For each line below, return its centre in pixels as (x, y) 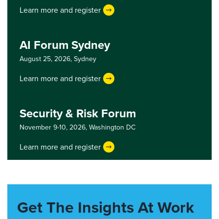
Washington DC (112, 127)
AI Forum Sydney (65, 45)
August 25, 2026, (47, 59)
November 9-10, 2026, (54, 127)
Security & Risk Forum (78, 113)
